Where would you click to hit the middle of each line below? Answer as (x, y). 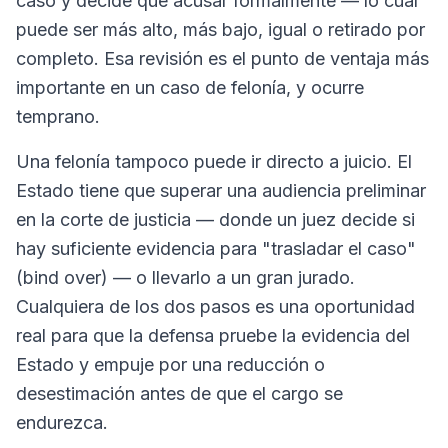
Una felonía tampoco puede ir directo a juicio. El (214, 161)
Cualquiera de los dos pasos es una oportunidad (215, 306)
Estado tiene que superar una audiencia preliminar (221, 190)
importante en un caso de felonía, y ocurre (190, 87)
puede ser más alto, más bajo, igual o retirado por (220, 29)
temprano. (58, 116)
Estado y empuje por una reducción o (170, 364)
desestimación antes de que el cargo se (179, 393)
